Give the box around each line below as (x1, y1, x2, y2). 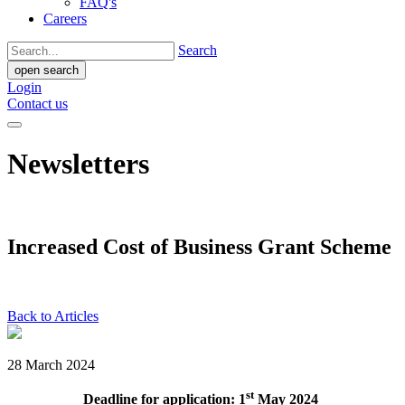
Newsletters (7, 147, 149, 181)
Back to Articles (7, 307, 99, 324)
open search (14, 63, 79, 77)
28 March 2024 (7, 356, 95, 372)
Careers (43, 11, 87, 26)
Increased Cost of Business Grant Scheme (7, 234, 391, 259)
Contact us (7, 96, 68, 111)
